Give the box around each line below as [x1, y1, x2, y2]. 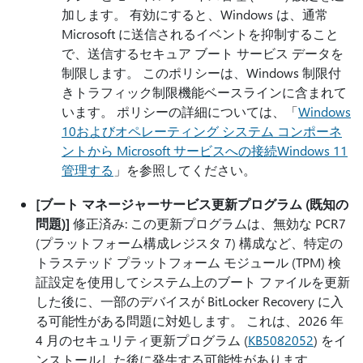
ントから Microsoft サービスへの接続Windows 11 [62, 142, 348, 159]
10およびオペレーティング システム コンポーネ [62, 122, 342, 139]
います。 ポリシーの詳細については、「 [62, 103, 298, 120]
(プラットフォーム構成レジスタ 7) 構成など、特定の [36, 234, 343, 251]
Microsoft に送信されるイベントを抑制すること [62, 25, 339, 42]
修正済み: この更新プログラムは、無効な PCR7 [70, 215, 346, 232]
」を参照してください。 [113, 161, 256, 178]
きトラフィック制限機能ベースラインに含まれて [62, 83, 347, 100]
